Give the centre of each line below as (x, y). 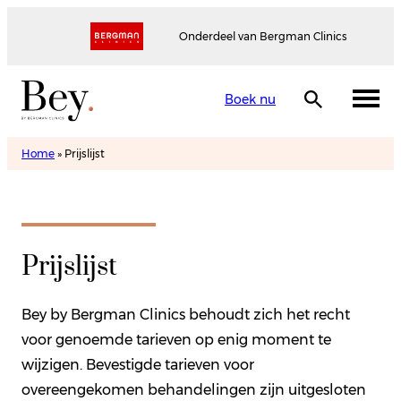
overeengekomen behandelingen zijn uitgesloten (194, 389)
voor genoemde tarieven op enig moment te (176, 339)
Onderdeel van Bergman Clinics (263, 36)
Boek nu (250, 99)
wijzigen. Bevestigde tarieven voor (138, 364)
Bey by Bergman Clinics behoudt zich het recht (186, 314)
